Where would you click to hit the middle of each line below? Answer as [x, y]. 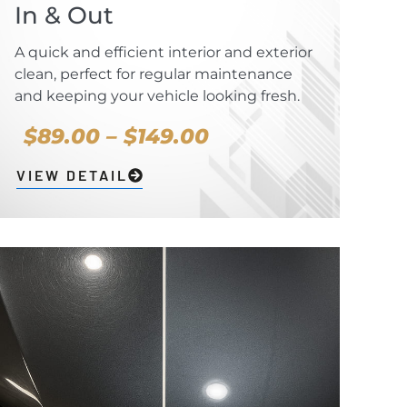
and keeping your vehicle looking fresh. [157, 96]
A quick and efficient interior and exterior [163, 53]
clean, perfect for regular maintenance [153, 74]
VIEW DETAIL [72, 175]
